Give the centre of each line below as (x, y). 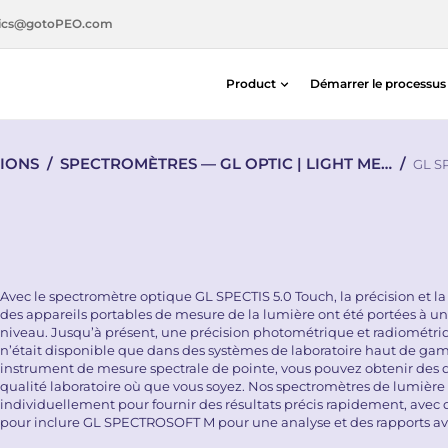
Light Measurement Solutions (326, 241)
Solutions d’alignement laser (323, 271)
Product (250, 83)
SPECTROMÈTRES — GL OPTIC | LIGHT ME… (226, 163)
